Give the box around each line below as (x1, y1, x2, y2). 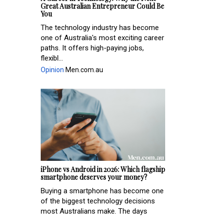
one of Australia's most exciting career (41, 33, 164, 42)
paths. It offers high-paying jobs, (41, 43, 144, 52)
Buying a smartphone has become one (41, 186, 164, 196)
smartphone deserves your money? (41, 172, 147, 182)
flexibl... (41, 53, 63, 62)
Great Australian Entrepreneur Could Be (41, 1, 164, 11)
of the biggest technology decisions (41, 197, 155, 206)
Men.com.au (64, 65, 103, 74)
